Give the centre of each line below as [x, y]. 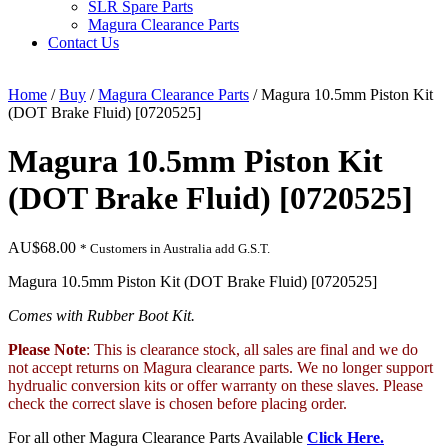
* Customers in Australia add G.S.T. [175, 248]
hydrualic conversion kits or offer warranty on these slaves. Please [215, 385]
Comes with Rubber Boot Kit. [101, 315]
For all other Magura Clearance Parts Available [155, 437]
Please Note [47, 349]
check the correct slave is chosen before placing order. [177, 403]
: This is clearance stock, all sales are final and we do [252, 349]
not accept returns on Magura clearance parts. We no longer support [220, 367]
